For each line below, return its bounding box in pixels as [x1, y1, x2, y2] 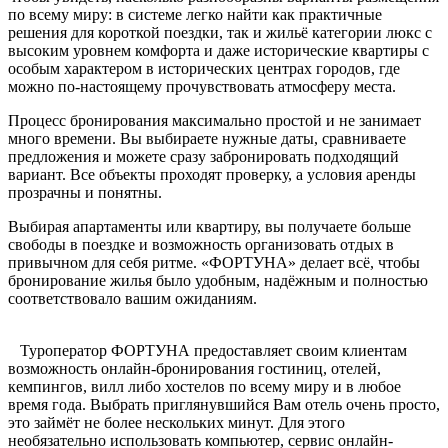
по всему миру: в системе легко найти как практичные [8, 5, 382, 23]
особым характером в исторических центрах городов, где [8, 59, 400, 77]
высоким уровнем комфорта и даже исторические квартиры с [8, 41, 429, 59]
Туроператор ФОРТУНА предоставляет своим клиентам [8, 341, 407, 359]
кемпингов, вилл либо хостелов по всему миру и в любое [8, 377, 401, 395]
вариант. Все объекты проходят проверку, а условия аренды [8, 165, 416, 183]
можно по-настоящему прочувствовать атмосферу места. [8, 77, 396, 95]
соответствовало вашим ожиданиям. [8, 289, 257, 307]
